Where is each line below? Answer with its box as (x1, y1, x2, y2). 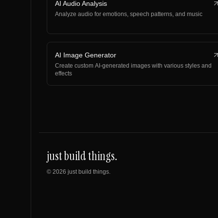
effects (55, 70, 72, 77)
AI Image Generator (55, 51, 116, 59)
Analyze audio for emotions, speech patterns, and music (55, 11, 202, 18)
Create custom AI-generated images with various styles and (55, 62, 212, 69)
